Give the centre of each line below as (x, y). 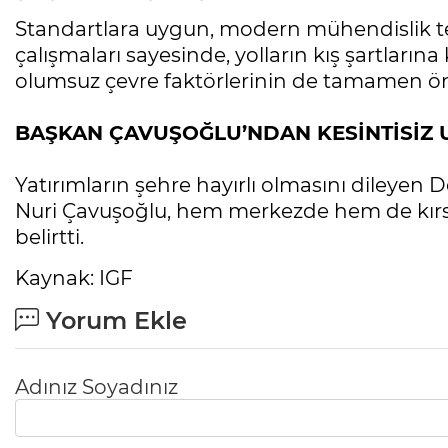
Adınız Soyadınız (96, 387)
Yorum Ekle (113, 321)
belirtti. (49, 237)
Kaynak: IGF (74, 278)
